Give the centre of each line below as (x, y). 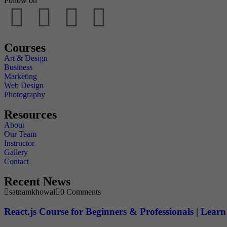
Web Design (24, 85)
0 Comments (81, 192)
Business (18, 67)
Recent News (37, 181)
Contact (16, 161)
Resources (30, 114)
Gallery (16, 152)
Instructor (19, 143)
